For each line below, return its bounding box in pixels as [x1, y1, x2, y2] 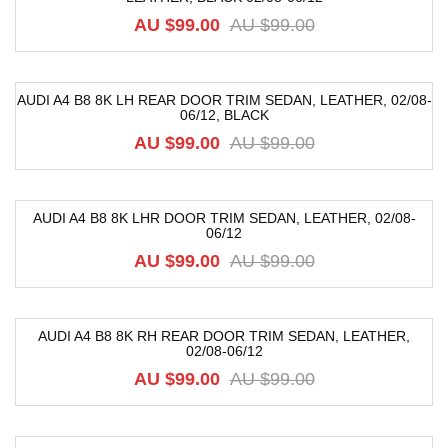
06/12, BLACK [179, 107, 269, 123]
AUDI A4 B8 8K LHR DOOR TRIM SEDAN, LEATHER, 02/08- [32, 210, 416, 226]
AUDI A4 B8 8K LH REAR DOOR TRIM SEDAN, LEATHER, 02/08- [16, 92, 432, 108]
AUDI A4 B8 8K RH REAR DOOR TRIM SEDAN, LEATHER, [38, 328, 410, 344]
